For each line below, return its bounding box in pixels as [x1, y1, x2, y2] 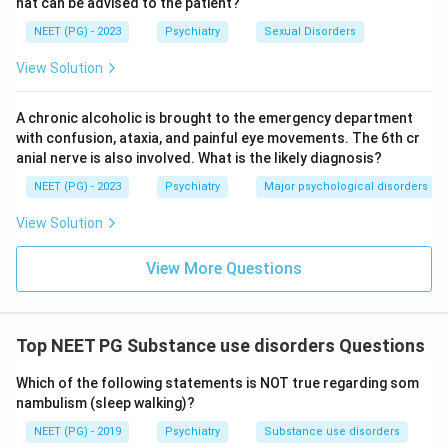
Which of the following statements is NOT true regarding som [16, 375, 419, 391]
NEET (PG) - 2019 [34, 425, 121, 438]
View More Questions [146, 259, 302, 278]
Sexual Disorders [264, 25, 356, 38]
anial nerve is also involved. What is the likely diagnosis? [16, 150, 382, 166]
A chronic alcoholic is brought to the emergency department [16, 110, 413, 126]
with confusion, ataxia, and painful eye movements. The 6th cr [16, 130, 420, 146]
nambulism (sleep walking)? [16, 395, 195, 411]
